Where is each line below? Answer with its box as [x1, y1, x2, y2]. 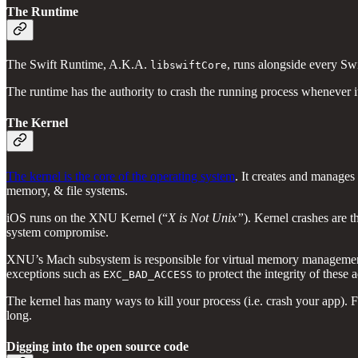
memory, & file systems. [6, 183, 128, 197]
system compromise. [6, 225, 112, 239]
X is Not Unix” [168, 210, 244, 225]
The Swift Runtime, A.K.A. [6, 58, 150, 72]
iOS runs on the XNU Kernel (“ [6, 210, 168, 225]
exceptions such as [6, 266, 103, 280]
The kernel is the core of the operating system [6, 169, 235, 183]
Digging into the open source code [6, 339, 189, 353]
